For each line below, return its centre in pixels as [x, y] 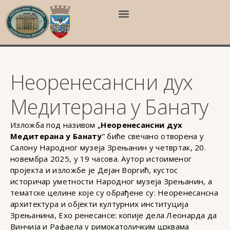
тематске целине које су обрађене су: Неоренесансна [114, 193]
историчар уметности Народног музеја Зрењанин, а [111, 181]
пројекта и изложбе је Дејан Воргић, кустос [94, 170]
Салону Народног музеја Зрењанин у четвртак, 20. [108, 148]
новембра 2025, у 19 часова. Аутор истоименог [101, 159]
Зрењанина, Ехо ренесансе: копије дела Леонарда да [114, 215]
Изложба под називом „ [56, 125]
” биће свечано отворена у [153, 136]
